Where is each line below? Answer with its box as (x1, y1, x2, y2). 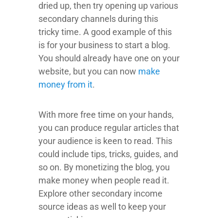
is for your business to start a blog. (38, 40, 170, 51)
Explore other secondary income (38, 188, 163, 199)
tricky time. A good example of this (38, 27, 172, 37)
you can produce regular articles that (38, 123, 179, 133)
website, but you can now (38, 66, 138, 77)
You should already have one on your (38, 53, 180, 64)
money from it (38, 79, 92, 90)
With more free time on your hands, (38, 109, 174, 120)
